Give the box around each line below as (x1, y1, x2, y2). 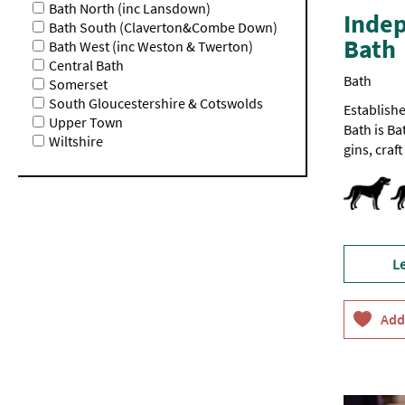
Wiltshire (49, 131, 103, 150)
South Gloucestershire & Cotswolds (49, 93, 263, 112)
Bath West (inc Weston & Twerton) (49, 36, 253, 55)
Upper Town (49, 112, 123, 131)
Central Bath (49, 55, 124, 74)
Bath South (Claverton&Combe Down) (49, 17, 278, 36)
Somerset (49, 74, 108, 93)
